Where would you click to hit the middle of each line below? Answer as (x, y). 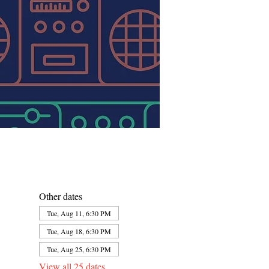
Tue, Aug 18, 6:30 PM (79, 231)
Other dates (60, 196)
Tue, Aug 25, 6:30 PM (79, 249)
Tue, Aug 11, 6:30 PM (79, 213)
